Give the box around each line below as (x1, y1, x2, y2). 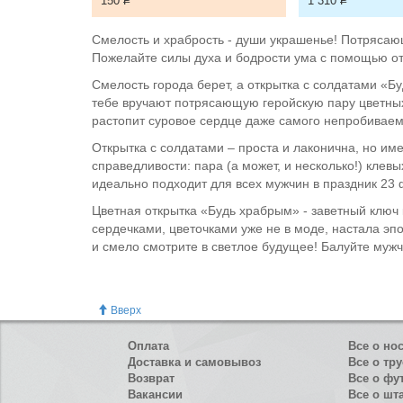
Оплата (128, 339, 169, 354)
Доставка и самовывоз (128, 355, 261, 370)
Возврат (128, 372, 175, 386)
